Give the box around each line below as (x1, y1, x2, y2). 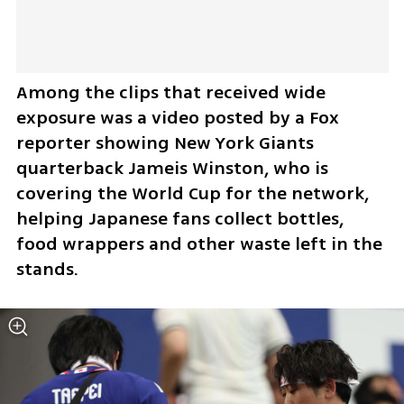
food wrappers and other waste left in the (15, 231, 382, 258)
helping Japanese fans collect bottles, (15, 206, 344, 233)
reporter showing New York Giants (15, 130, 314, 157)
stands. (15, 256, 83, 283)
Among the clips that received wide (15, 79, 326, 106)
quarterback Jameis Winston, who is (15, 155, 328, 182)
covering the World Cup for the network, (15, 180, 369, 207)
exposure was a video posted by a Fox (15, 105, 339, 132)
